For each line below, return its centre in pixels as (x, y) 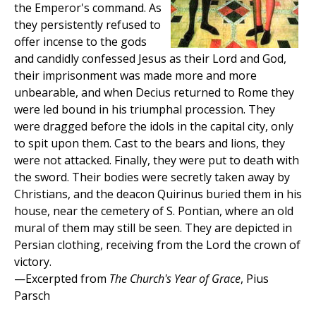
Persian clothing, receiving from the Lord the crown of (157, 245)
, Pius (255, 279)
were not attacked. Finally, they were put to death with (157, 160)
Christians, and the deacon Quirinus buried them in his (158, 194)
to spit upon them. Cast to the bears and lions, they (150, 144)
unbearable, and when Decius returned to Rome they (154, 93)
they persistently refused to (87, 25)
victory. (33, 262)
